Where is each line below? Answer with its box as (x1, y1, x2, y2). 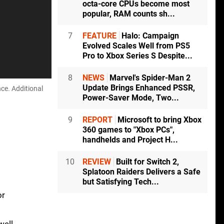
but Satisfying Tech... (82, 177, 159, 187)
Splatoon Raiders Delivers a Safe (82, 167, 200, 177)
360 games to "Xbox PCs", (82, 125, 174, 135)
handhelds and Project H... (82, 135, 178, 145)
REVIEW (82, 157, 111, 167)
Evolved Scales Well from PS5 (82, 41, 190, 51)
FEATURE (82, 31, 116, 41)
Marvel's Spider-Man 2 (107, 73, 190, 83)
